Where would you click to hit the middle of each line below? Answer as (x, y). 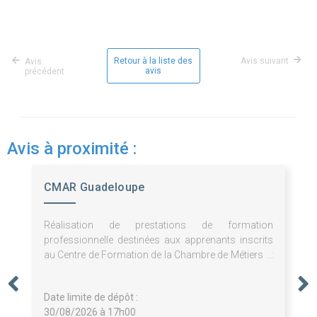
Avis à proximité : (72, 148)
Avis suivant (265, 60)
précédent (45, 71)
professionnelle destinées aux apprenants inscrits (158, 240)
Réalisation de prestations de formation (158, 225)
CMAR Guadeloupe (94, 187)
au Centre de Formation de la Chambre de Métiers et (158, 254)
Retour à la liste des (153, 60)
